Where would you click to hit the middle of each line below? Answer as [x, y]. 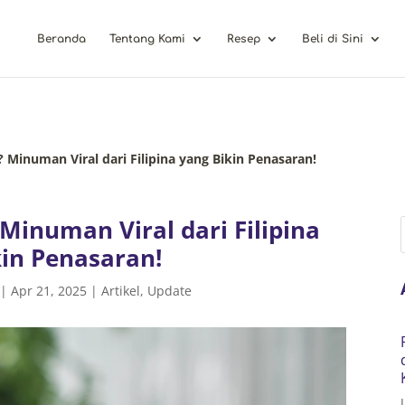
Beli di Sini [333, 39]
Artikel [121, 291]
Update [170, 291]
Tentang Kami [148, 39]
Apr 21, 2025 [49, 291]
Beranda [62, 39]
